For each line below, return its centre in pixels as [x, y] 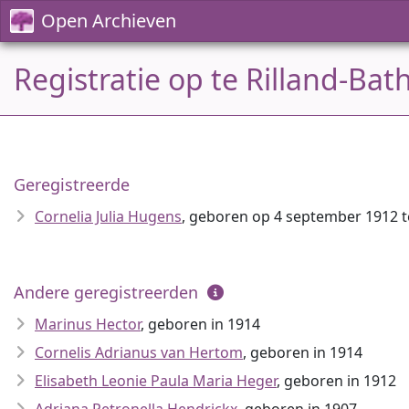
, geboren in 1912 [336, 381]
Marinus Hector [88, 324]
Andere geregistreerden [108, 292]
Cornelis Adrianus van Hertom [139, 352]
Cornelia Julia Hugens [108, 216]
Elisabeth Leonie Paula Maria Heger [156, 381]
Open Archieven [109, 21]
